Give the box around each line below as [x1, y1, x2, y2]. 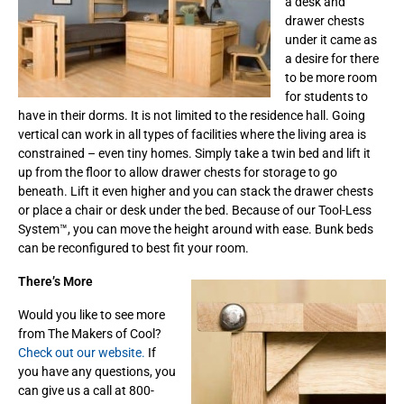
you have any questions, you [18, 363, 176, 379]
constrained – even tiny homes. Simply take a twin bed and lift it [18, 145, 371, 161]
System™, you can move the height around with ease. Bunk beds [18, 221, 373, 236]
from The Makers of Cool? [18, 326, 161, 341]
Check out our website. [18, 344, 145, 360]
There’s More [18, 273, 93, 289]
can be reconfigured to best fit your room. [18, 240, 249, 255]
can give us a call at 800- [18, 382, 154, 398]
